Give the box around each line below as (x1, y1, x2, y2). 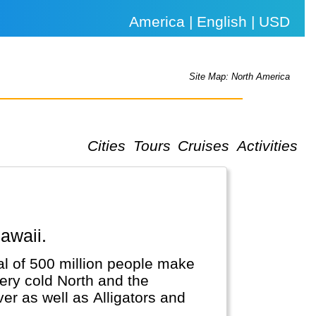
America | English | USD (129, 13, 291, 30)
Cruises (178, 137, 230, 154)
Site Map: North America (189, 71, 291, 83)
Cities (87, 137, 126, 154)
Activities (236, 137, 298, 154)
